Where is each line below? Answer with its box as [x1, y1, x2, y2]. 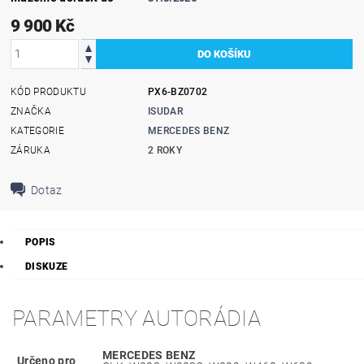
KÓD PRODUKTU [11, 85, 86, 97]
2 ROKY [148, 144, 183, 156]
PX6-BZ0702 [148, 85, 208, 97]
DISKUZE [25, 261, 68, 272]
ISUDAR [148, 105, 184, 117]
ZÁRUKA [11, 144, 51, 156]
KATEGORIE [11, 124, 64, 136]
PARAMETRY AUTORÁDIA [12, 305, 262, 331]
